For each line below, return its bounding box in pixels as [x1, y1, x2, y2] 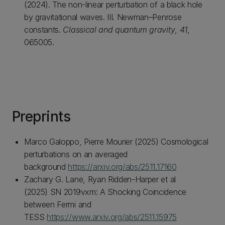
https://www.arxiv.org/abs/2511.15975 [47, 212, 177, 222]
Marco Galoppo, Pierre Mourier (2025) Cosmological [24, 137, 208, 147]
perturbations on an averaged [24, 149, 128, 159]
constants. [24, 25, 63, 35]
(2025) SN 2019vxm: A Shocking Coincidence [24, 187, 186, 197]
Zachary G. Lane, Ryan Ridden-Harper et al [24, 174, 176, 184]
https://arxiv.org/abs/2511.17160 [68, 162, 177, 172]
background [24, 162, 68, 172]
